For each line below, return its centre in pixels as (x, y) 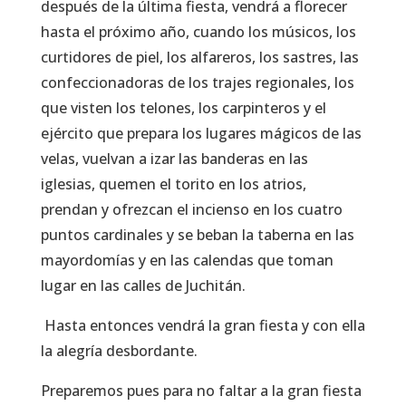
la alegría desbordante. (121, 350)
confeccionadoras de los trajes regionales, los (197, 82)
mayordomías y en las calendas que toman (187, 260)
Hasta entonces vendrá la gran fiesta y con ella (203, 325)
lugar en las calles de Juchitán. (143, 285)
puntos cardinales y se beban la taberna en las (197, 234)
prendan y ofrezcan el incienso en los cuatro (191, 209)
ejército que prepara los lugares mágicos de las (201, 133)
